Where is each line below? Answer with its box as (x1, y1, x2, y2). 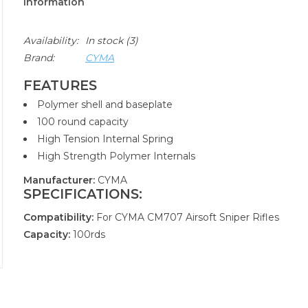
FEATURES (23, 77, 97, 94)
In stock (85, 34, 123, 47)
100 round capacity (37, 115, 129, 128)
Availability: (23, 34, 78, 47)
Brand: (23, 52, 54, 64)
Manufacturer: (23, 174, 95, 186)
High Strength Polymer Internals (37, 150, 195, 162)
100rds (70, 228, 105, 241)
